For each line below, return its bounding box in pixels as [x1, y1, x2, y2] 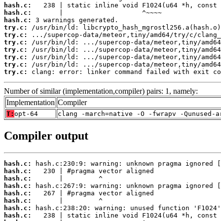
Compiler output [4, 129, 88, 143]
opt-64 [14, 110, 38, 117]
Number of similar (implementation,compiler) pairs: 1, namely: [4, 86, 198, 95]
